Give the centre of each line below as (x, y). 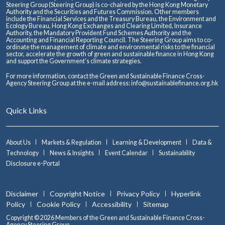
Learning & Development (147, 142)
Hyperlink (186, 193)
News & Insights (72, 153)
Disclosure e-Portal (33, 163)
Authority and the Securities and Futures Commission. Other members (102, 12)
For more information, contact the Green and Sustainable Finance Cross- (105, 76)
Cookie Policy (59, 204)
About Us (19, 142)
